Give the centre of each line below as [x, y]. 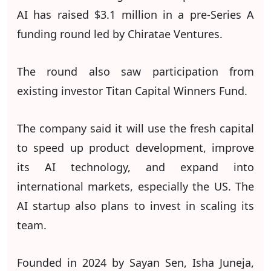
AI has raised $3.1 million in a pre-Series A [135, 14]
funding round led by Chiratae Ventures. [121, 34]
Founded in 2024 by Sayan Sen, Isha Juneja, [135, 262]
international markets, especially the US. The [135, 186]
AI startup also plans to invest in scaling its [135, 205]
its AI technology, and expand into [135, 167]
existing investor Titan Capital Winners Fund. [132, 90]
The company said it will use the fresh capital [135, 128]
